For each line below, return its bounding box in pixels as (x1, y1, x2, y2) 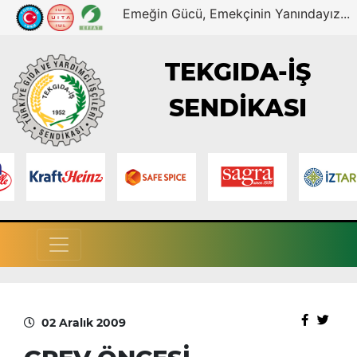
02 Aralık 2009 (41, 315, 126, 330)
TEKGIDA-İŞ (165, 57, 312, 88)
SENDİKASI (169, 93, 308, 124)
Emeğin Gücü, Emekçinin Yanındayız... (123, 6, 351, 22)
